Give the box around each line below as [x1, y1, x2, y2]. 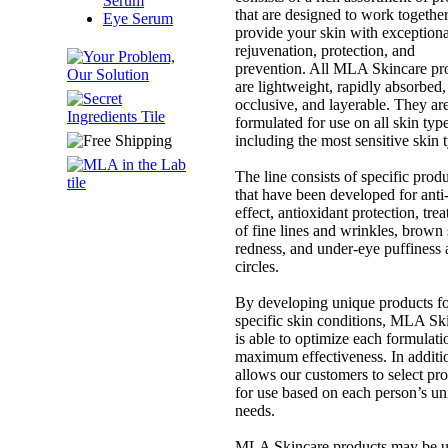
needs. [235, 402, 275, 419]
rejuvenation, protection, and [235, 42, 415, 59]
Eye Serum [103, 10, 173, 27]
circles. [235, 258, 279, 275]
